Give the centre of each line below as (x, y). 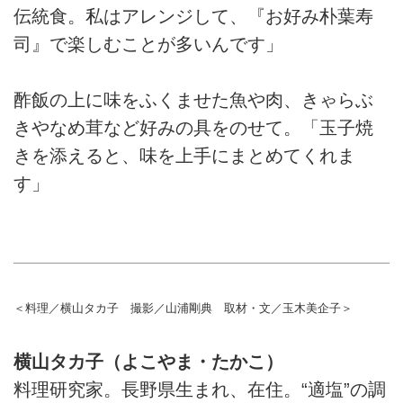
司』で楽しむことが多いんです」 (148, 44)
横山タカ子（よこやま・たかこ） (148, 361)
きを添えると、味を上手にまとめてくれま (184, 156)
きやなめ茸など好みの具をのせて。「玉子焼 (193, 128)
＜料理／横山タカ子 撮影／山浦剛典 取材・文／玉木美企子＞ (183, 308)
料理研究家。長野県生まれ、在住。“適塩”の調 (200, 389)
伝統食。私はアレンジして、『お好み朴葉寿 (193, 16)
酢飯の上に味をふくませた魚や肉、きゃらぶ (193, 100)
